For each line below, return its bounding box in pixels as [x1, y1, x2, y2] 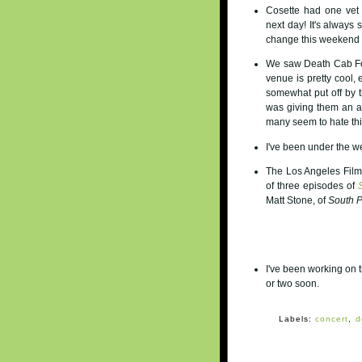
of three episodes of [266, 180, 358, 192]
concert [315, 314, 349, 324]
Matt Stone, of [266, 195, 329, 207]
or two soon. [266, 277, 320, 289]
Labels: [278, 314, 316, 324]
